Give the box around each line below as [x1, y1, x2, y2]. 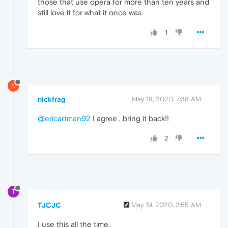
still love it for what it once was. [38, 8, 143, 17]
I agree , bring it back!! [91, 114, 169, 123]
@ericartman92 [38, 114, 91, 123]
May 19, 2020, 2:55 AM [131, 201, 201, 209]
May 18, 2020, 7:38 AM [132, 95, 201, 103]
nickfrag [38, 95, 65, 104]
